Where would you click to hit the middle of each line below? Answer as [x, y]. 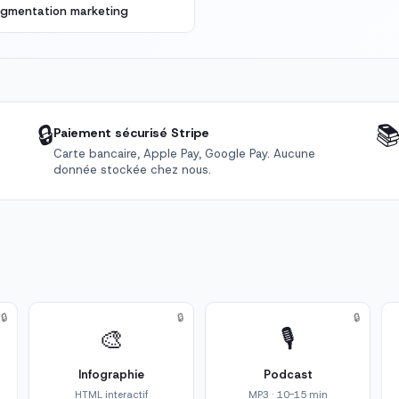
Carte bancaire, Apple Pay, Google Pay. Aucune [184, 154]
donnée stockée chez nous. [132, 170]
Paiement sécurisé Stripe [131, 133]
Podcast [288, 375]
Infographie [111, 375]
